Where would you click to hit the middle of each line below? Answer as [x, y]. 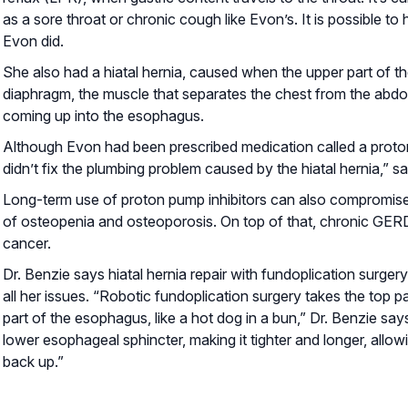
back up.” [33, 361]
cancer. [27, 243]
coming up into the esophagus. [103, 115]
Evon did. [33, 41]
